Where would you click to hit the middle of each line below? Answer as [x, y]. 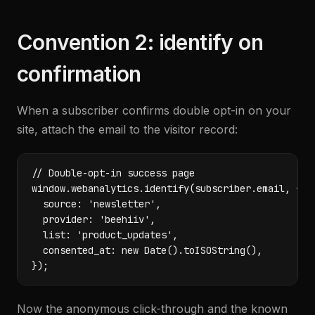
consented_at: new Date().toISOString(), [147, 250]
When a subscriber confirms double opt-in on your [154, 110]
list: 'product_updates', [105, 235]
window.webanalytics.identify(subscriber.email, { [167, 188]
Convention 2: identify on [140, 42]
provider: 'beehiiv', [94, 219]
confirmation [79, 74]
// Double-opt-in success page [113, 173]
